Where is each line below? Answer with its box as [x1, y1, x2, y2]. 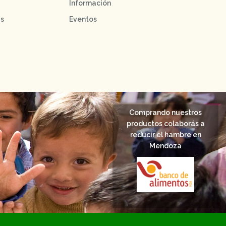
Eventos [69, 15, 97, 24]
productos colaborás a [126, 120, 205, 128]
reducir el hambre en [130, 131, 201, 139]
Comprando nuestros [129, 108, 202, 117]
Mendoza [149, 142, 182, 150]
